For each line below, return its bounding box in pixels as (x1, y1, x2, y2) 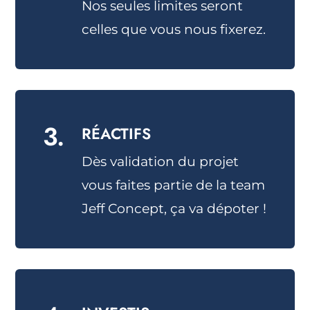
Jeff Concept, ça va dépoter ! (82, 201, 267, 217)
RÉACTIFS (82, 122, 152, 145)
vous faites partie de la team (82, 177, 266, 193)
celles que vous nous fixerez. (82, 21, 266, 37)
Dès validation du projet (82, 154, 239, 170)
